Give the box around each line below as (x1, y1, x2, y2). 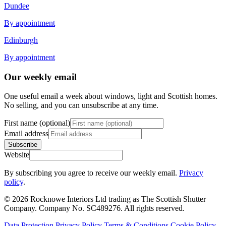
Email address (4, 129, 48, 138)
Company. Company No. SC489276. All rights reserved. (4, 204, 185, 213)
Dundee (4, 1, 29, 10)
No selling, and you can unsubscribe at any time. (4, 101, 158, 110)
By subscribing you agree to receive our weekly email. (4, 168, 179, 178)
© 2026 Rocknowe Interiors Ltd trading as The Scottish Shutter (4, 195, 206, 204)
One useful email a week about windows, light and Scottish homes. (4, 92, 217, 101)
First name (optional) (4, 119, 70, 128)
